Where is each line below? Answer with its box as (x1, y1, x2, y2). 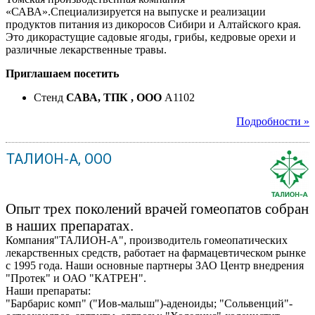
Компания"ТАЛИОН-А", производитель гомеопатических (6, 233, 288, 246)
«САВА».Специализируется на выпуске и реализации (6, 5, 266, 18)
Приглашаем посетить (6, 67, 119, 79)
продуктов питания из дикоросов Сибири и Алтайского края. (6, 18, 301, 30)
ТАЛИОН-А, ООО (6, 150, 112, 167)
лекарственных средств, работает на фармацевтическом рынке (6, 246, 306, 259)
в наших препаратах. (6, 217, 134, 233)
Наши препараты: (6, 284, 91, 297)
